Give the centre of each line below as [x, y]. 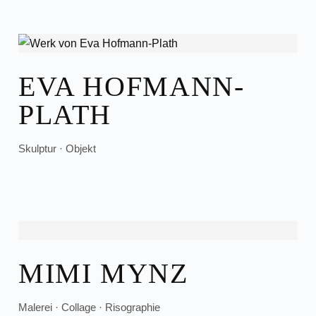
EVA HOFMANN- [132, 86]
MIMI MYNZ [103, 273]
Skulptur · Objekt [57, 148]
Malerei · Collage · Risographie [89, 307]
